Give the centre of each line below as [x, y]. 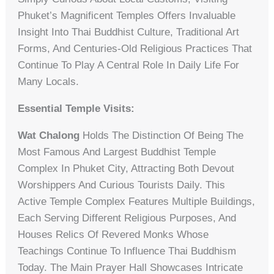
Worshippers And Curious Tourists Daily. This [122, 185]
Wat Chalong [49, 135]
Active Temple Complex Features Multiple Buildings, [137, 201]
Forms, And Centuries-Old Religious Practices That [135, 48]
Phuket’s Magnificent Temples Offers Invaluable [127, 15]
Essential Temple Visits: [76, 108]
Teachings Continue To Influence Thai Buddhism [127, 251]
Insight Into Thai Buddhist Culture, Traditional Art [129, 32]
